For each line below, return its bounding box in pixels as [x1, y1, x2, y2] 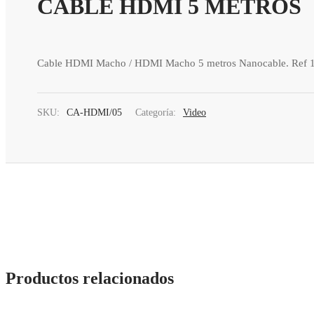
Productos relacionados [6, 269, 174, 288]
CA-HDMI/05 [67, 106, 122, 118]
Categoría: [135, 106, 179, 118]
